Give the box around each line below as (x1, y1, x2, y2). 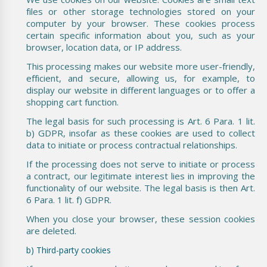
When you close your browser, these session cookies (26, 212, 255, 225)
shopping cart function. (26, 95, 119, 108)
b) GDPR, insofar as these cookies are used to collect (26, 126, 255, 139)
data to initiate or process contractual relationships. (26, 138, 237, 151)
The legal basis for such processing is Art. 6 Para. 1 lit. (26, 114, 255, 127)
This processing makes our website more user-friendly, (26, 60, 255, 72)
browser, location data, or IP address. (26, 41, 182, 53)
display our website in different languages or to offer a (26, 83, 255, 96)
